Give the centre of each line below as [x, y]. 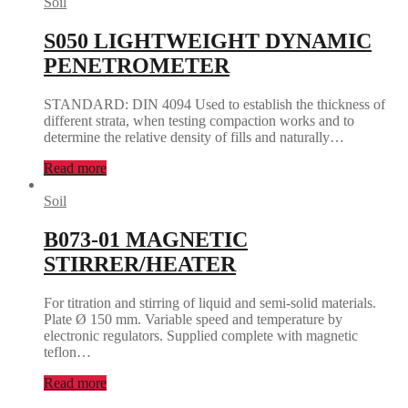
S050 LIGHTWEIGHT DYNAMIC [208, 41]
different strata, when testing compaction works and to [199, 121]
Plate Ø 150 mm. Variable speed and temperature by [193, 319]
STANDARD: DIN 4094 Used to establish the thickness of [214, 105]
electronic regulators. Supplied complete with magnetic [201, 335]
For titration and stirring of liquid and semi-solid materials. [210, 302]
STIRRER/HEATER [140, 265]
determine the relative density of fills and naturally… [194, 138]
